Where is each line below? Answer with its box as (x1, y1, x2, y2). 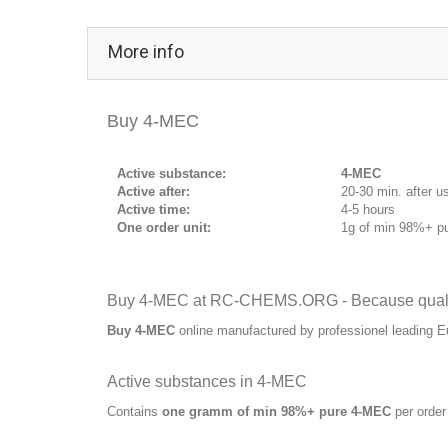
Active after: (117, 183, 190, 199)
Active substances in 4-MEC (107, 372, 307, 390)
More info (108, 40, 184, 62)
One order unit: (117, 219, 211, 235)
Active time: (117, 201, 190, 217)
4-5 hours (341, 201, 395, 217)
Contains (107, 403, 162, 419)
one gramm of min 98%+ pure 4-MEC (162, 403, 391, 419)
